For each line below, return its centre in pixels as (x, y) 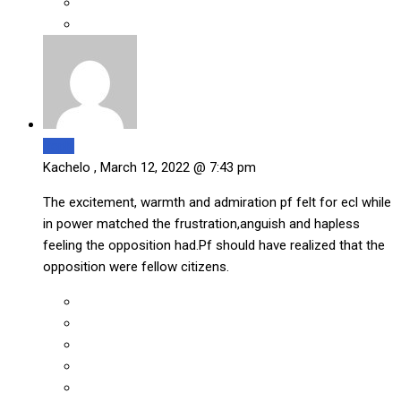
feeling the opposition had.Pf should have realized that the (214, 245)
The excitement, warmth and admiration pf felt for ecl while (217, 202)
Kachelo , (70, 167)
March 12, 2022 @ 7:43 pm (176, 167)
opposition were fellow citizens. (136, 266)
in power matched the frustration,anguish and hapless (201, 223)
